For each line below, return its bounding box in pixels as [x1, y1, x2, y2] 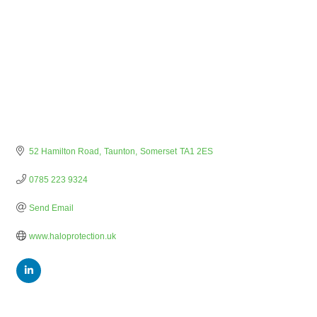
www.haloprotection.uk [28, 231, 116, 242]
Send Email [28, 203, 74, 214]
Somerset [139, 146, 177, 157]
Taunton [103, 146, 135, 157]
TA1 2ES [179, 146, 213, 157]
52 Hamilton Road [28, 146, 99, 157]
